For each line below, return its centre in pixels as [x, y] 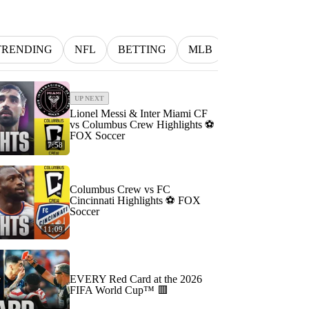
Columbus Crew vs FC [120, 189]
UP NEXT [89, 98]
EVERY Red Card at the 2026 [136, 279]
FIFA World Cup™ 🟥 [119, 290]
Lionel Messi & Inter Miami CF [139, 113]
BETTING [142, 49]
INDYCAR [260, 49]
